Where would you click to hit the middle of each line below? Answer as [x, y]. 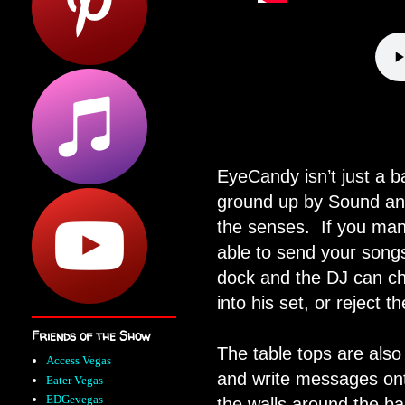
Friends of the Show [91, 336]
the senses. [269, 227]
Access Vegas [79, 361]
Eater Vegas [75, 380]
